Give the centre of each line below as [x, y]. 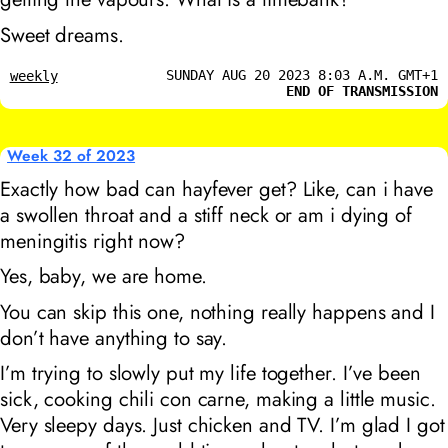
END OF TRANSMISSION [362, 90]
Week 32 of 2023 [71, 155]
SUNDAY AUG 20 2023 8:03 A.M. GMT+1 [302, 74]
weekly [33, 75]
